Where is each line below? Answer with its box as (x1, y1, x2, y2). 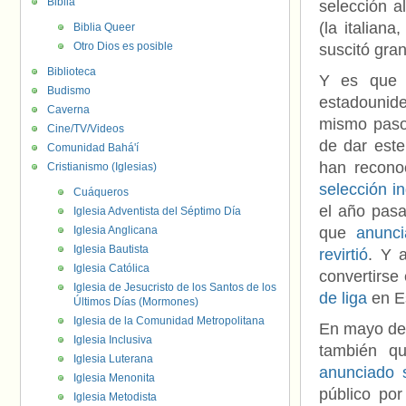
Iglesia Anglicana (73, 224, 158, 237)
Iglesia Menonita (73, 372, 155, 384)
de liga (319, 289, 372, 307)
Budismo (47, 84, 91, 97)
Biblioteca (47, 65, 96, 78)
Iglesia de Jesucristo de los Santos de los (73, 281, 276, 294)
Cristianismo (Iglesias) (47, 160, 157, 173)
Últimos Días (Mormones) (73, 295, 198, 308)
